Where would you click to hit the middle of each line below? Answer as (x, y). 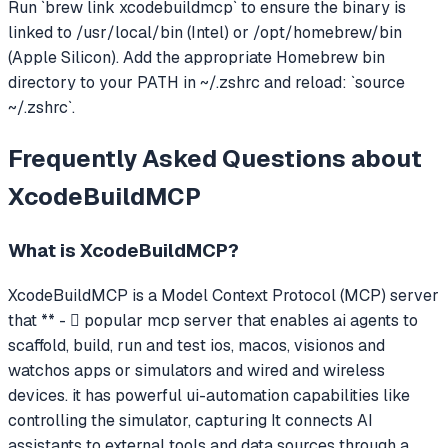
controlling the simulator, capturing (137, 421)
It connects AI (320, 421)
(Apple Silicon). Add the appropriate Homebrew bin (196, 57)
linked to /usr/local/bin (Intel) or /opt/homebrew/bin (205, 32)
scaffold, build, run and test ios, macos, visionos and (196, 346)
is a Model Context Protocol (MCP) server (283, 296)
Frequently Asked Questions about (215, 158)
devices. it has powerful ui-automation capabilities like (209, 396)
